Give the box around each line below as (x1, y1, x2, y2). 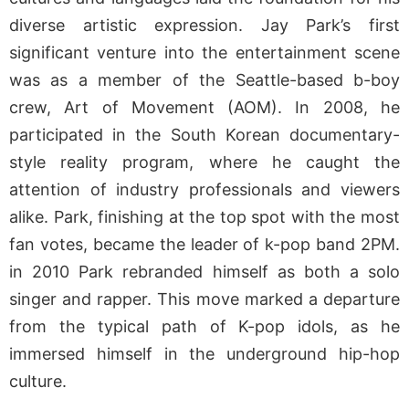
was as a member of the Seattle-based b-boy (9, 69, 400, 89)
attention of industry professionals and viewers (9, 179, 400, 199)
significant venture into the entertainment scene (9, 42, 400, 62)
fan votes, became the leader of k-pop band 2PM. (9, 234, 400, 254)
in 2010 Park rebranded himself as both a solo (9, 261, 400, 281)
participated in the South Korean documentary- (9, 124, 400, 144)
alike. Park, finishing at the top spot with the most (9, 206, 400, 226)
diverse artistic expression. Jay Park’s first (9, 15, 400, 35)
